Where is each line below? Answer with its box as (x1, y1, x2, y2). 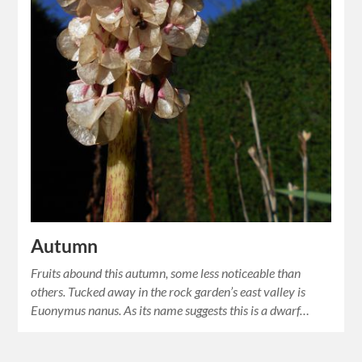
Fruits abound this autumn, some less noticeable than (31, 265, 301, 281)
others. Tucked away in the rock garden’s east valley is (31, 284, 306, 300)
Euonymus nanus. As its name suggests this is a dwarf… (31, 302, 310, 318)
